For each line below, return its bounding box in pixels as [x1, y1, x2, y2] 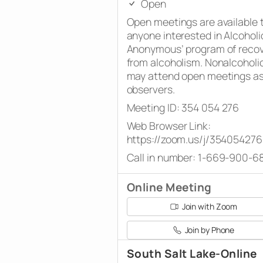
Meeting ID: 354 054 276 [126, 100, 240, 114]
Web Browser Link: [126, 118, 211, 133]
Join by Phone [183, 224, 235, 235]
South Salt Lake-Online [126, 245, 257, 261]
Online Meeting [126, 179, 212, 195]
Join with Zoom [180, 200, 238, 212]
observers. [126, 82, 175, 96]
